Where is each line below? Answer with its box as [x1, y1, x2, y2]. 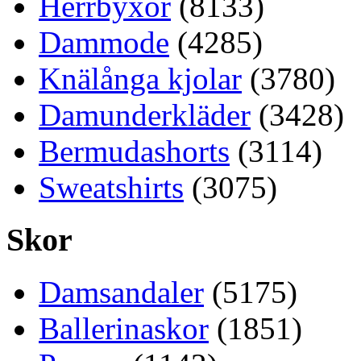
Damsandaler [39, 274, 204, 309]
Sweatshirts [39, 170, 184, 205]
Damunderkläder [39, 98, 251, 133]
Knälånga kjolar [39, 61, 242, 97]
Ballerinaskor [39, 310, 209, 346]
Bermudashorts [39, 134, 230, 169]
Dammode [39, 25, 169, 60]
